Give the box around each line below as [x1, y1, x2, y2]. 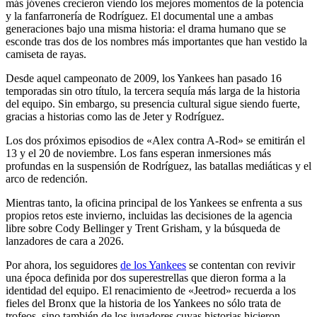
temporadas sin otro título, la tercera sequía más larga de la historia [6, 84, 300, 97]
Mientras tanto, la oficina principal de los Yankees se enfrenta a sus [6, 196, 302, 209]
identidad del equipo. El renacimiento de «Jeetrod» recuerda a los [6, 284, 296, 296]
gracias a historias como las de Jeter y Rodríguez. [6, 110, 224, 122]
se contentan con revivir [186, 258, 295, 271]
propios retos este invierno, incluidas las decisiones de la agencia [6, 209, 292, 221]
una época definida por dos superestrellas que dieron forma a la [6, 271, 286, 284]
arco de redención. [6, 172, 88, 185]
